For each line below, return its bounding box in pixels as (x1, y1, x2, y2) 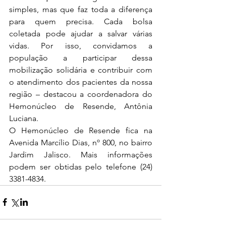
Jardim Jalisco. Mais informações (9, 149, 152, 159)
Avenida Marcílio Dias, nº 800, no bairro (9, 137, 152, 147)
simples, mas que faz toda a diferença (9, 4, 152, 14)
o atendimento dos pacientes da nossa (9, 77, 152, 87)
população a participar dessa (9, 52, 152, 63)
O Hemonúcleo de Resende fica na (9, 125, 152, 135)
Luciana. (9, 113, 40, 123)
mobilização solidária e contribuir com (9, 65, 152, 75)
